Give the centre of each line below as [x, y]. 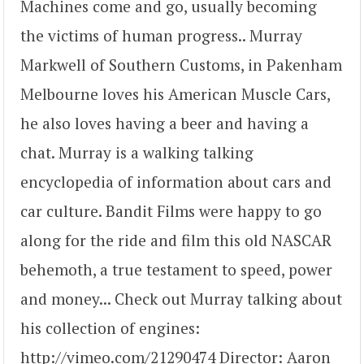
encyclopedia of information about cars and [176, 181]
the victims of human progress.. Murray [161, 35]
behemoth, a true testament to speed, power [176, 269]
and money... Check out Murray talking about [181, 298]
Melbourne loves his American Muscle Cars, [175, 93]
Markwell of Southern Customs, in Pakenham [181, 64]
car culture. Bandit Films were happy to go [171, 210]
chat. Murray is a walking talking [137, 152]
